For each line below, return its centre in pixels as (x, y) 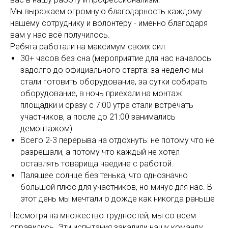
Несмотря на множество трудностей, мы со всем (103, 216)
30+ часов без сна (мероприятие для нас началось (116, 58)
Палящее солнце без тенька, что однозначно (104, 175)
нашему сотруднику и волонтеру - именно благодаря (109, 23)
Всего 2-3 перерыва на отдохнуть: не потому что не (117, 140)
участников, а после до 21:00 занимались (98, 117)
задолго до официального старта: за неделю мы (112, 70)
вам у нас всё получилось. (60, 35)
